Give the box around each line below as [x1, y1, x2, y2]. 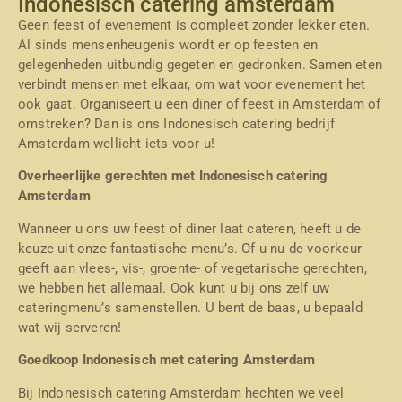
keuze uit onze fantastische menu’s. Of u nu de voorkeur [18, 240, 363, 257]
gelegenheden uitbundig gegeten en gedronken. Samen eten [18, 57, 383, 73]
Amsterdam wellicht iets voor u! [18, 135, 215, 152]
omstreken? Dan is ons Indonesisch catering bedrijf [18, 116, 336, 132]
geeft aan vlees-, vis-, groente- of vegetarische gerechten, [18, 259, 367, 276]
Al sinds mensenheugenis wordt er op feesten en [18, 37, 319, 53]
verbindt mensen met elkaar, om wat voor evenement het [18, 76, 366, 92]
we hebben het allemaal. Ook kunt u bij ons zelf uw [18, 279, 330, 296]
